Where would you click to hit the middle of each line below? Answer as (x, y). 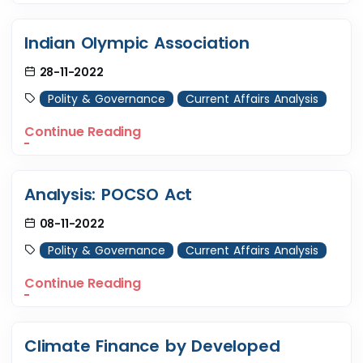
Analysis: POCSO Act (109, 195)
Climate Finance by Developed (152, 346)
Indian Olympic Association (137, 43)
